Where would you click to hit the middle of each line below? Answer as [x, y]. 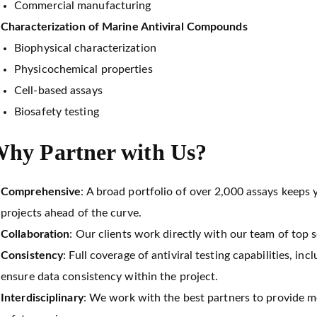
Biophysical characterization [85, 48]
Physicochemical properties [83, 70]
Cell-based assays [58, 91]
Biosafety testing [57, 112]
